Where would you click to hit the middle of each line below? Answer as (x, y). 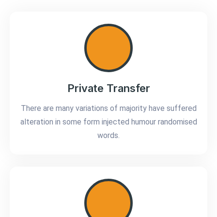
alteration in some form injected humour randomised (108, 122)
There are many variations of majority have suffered (108, 108)
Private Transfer (108, 88)
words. (108, 136)
